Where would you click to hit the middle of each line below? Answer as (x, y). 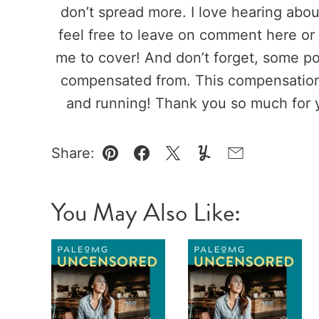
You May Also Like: (146, 212)
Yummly (230, 163)
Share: (73, 153)
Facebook (174, 163)
